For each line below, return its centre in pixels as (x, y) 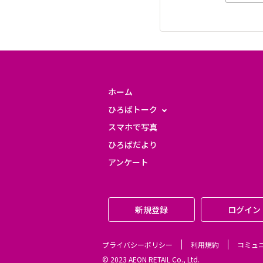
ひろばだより (133, 145)
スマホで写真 (133, 127)
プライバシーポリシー (138, 245)
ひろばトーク (133, 109)
